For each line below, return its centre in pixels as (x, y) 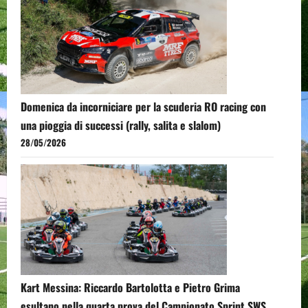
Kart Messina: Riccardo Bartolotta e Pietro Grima (130, 288)
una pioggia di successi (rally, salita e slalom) (121, 125)
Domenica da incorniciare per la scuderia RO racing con (143, 107)
